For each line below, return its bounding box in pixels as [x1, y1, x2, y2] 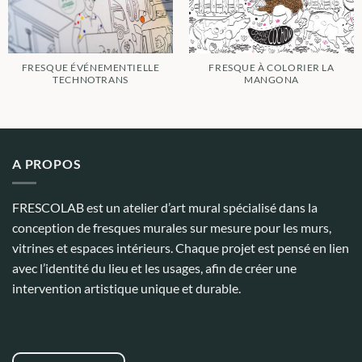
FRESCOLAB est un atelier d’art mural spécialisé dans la [12, 200, 318, 216]
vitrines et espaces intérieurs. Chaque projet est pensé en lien [12, 240, 349, 256]
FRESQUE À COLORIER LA [208, 62, 335, 74]
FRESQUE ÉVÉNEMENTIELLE [21, 62, 160, 74]
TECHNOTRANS [53, 74, 128, 86]
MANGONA [243, 74, 300, 86]
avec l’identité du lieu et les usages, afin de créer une [12, 260, 297, 276]
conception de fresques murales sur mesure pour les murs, [12, 220, 331, 236]
